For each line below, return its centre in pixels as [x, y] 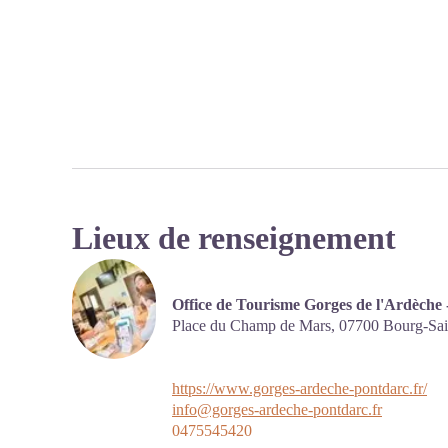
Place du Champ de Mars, [255, 325]
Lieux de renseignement [234, 238]
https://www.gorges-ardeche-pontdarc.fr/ [299, 388]
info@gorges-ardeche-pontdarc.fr [277, 409]
